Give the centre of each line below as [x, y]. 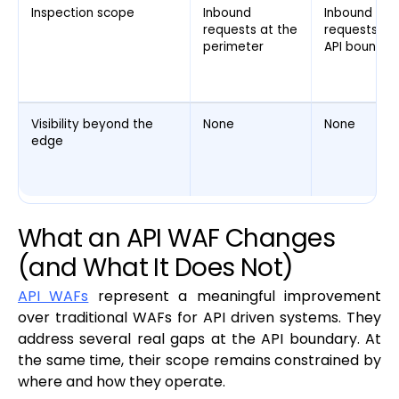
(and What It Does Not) [156, 268]
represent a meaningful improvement [235, 297]
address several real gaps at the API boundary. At [199, 339]
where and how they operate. [122, 382]
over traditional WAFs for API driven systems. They [199, 318]
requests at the [250, 30]
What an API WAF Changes [177, 239]
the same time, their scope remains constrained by [199, 361]
